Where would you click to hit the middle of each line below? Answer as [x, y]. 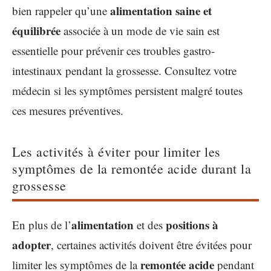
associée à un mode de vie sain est [140, 30]
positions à [192, 225]
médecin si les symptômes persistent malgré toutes [127, 90]
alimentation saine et [161, 10]
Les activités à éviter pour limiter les [116, 151]
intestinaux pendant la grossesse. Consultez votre [124, 70]
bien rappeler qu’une [61, 10]
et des [150, 225]
